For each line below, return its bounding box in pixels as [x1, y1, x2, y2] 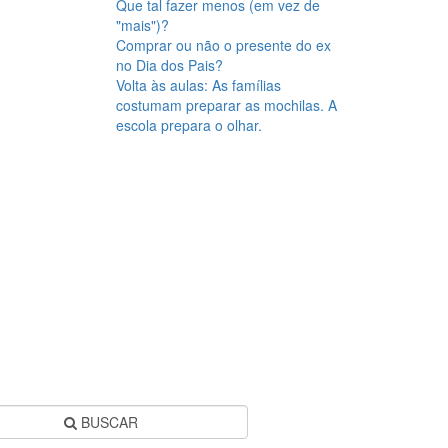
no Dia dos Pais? [115, 55, 223, 75]
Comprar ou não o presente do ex [115, 35, 331, 55]
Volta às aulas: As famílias [115, 75, 281, 95]
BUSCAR [76, 411, 138, 432]
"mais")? [115, 15, 169, 35]
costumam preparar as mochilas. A [115, 95, 337, 115]
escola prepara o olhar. [115, 115, 262, 135]
